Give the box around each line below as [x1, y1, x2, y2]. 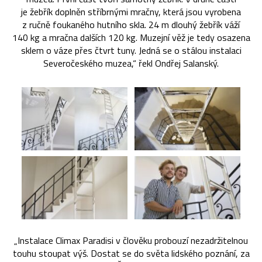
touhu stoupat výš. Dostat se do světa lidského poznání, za [12, 246, 250, 261]
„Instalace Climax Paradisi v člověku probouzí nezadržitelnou [14, 233, 248, 248]
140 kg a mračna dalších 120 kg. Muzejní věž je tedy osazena [12, 30, 250, 44]
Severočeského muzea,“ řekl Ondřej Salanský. [43, 56, 219, 70]
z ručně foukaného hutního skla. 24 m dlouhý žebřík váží [22, 17, 240, 32]
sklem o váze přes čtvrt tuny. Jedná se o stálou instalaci [20, 43, 242, 57]
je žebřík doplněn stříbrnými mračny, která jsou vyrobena [21, 4, 241, 19]
